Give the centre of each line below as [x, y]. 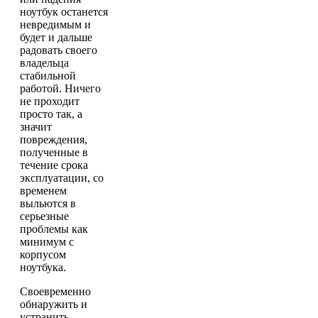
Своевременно [55, 292]
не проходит [50, 102]
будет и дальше [56, 38]
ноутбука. [43, 268]
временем [43, 191]
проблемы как [54, 229]
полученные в [54, 153]
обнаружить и [54, 305]
